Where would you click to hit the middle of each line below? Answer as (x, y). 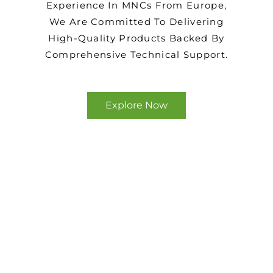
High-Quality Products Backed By (136, 38)
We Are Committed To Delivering (136, 21)
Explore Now (136, 105)
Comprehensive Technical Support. (136, 54)
